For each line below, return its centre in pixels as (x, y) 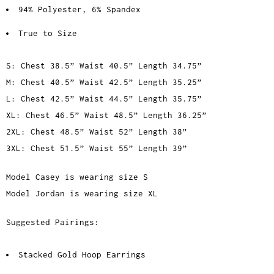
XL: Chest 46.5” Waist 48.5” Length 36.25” (106, 115)
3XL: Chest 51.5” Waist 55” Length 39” (97, 148)
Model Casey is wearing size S (77, 177)
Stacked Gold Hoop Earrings (82, 255)
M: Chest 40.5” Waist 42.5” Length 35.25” (104, 82)
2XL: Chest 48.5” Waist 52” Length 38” (97, 132)
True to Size (48, 33)
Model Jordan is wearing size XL (82, 194)
